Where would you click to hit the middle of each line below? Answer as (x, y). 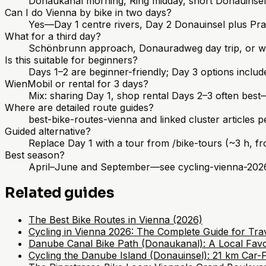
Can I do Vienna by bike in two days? (88, 12)
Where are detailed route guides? (79, 107)
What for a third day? (53, 36)
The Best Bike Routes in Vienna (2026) (115, 220)
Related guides (60, 193)
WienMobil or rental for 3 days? (77, 83)
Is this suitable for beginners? (71, 60)
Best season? (35, 155)
